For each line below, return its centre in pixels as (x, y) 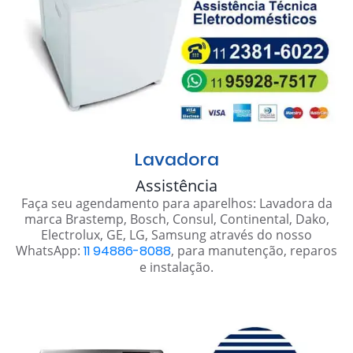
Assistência (176, 186)
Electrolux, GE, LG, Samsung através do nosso (176, 235)
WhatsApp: (50, 251)
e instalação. (176, 268)
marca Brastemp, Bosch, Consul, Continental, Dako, (176, 219)
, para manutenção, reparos (254, 251)
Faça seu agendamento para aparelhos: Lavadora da (176, 204)
